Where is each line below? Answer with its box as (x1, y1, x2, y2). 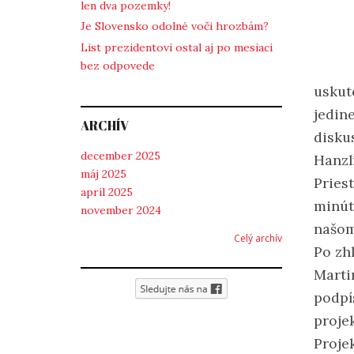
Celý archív (234, 232, 282, 246)
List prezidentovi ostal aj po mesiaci (81, 40, 273, 55)
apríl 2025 (81, 185, 133, 200)
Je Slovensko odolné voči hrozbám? (81, 19, 269, 34)
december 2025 (81, 149, 160, 164)
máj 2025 (81, 167, 126, 182)
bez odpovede (81, 58, 155, 73)
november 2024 (81, 203, 161, 218)
